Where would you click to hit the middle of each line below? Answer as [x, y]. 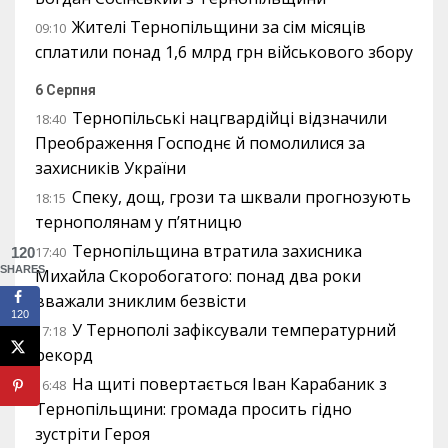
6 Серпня [65, 89]
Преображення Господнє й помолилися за [200, 142]
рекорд [64, 354]
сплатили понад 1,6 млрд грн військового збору [224, 51]
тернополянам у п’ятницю [138, 221]
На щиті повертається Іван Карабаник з [229, 383]
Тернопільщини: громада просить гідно [193, 408]
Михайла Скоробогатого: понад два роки [198, 275]
